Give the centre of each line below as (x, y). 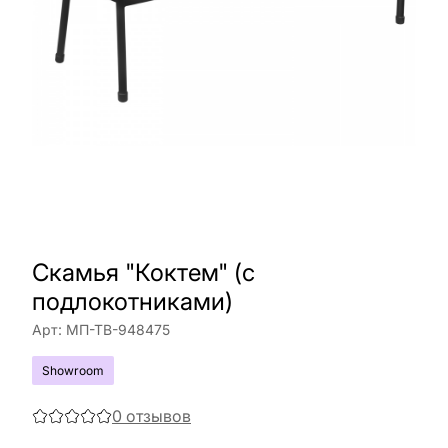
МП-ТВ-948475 (118, 329)
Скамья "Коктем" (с (143, 272)
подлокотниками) (132, 301)
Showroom (73, 370)
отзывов (158, 416)
